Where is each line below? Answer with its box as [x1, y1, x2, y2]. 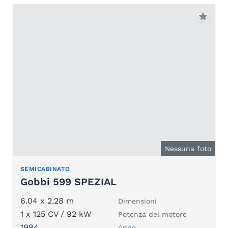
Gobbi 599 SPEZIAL [20, 175, 117, 188]
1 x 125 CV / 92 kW [20, 209, 91, 219]
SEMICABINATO [20, 165, 70, 173]
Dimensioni [118, 196, 157, 205]
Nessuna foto [165, 144, 211, 153]
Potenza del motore [118, 210, 187, 218]
